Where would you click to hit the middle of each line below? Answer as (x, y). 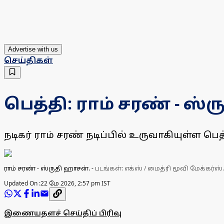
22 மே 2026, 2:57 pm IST (75, 183)
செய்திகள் (28, 60)
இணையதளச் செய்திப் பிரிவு (63, 213)
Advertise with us (33, 49)
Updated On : (22, 183)
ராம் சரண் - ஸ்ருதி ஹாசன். (48, 168)
